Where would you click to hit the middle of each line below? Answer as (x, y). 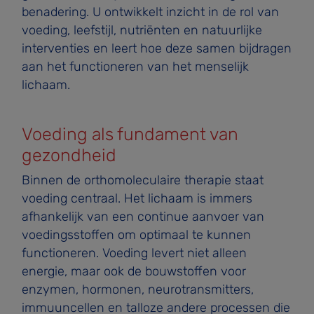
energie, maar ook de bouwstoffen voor (134, 271)
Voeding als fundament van (130, 134)
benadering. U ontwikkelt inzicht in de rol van (150, 12)
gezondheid (69, 155)
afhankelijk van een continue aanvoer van (143, 216)
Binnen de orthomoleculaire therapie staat (142, 180)
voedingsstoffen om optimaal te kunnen (136, 234)
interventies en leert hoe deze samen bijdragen (156, 48)
